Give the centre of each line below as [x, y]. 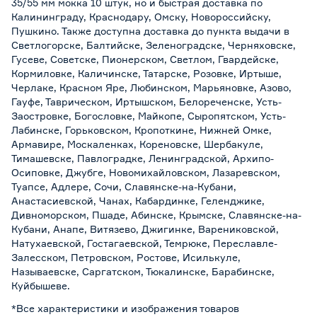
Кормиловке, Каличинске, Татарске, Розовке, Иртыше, [146, 73]
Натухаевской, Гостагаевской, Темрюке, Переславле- [144, 243]
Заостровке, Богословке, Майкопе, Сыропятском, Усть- [149, 115]
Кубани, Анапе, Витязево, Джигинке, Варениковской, [145, 229]
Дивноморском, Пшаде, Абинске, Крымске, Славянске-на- [156, 214]
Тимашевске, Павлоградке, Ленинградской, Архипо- [143, 158]
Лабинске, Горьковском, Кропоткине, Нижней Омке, [142, 129]
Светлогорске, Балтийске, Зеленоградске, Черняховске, [154, 45]
